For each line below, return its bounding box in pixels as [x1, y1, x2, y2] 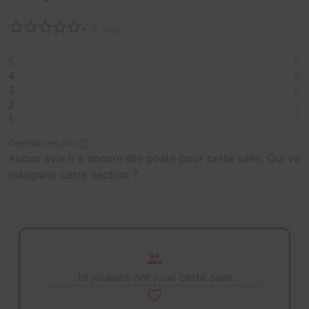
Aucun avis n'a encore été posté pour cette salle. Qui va [8, 151, 300, 166]
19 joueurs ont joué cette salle [76, 270, 233, 284]
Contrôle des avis [8, 138, 77, 149]
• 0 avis [81, 21, 121, 36]
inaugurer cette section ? [8, 168, 138, 182]
